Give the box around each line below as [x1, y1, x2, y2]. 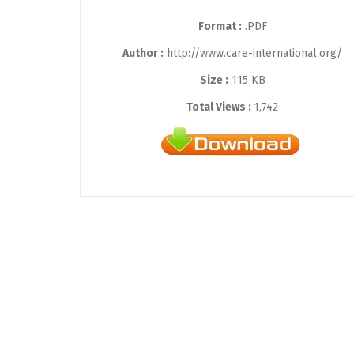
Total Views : [186, 100, 254, 114]
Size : [199, 73, 228, 87]
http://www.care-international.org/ [164, 46, 342, 60]
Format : [198, 19, 242, 33]
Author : [122, 46, 164, 60]
